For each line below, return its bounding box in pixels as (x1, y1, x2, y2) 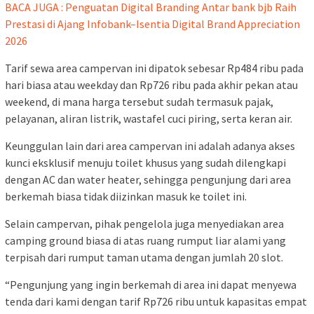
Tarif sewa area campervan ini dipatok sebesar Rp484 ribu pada (5, 61, 303, 76)
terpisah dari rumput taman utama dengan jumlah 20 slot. (5, 250, 283, 265)
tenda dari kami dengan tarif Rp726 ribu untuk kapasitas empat (5, 294, 307, 309)
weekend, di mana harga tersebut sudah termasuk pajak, (5, 95, 273, 109)
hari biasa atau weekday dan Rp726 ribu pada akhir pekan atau (5, 78, 298, 93)
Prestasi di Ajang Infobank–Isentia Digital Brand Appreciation (5, 17, 300, 32)
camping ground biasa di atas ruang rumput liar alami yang (5, 233, 286, 248)
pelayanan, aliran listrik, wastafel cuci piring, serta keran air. (5, 111, 292, 126)
